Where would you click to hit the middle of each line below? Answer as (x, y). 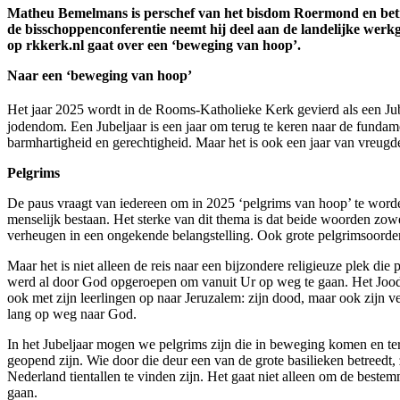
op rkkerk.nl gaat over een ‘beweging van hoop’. (154, 46)
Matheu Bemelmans (69, 13)
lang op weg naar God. (72, 313)
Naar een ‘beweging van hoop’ (100, 76)
